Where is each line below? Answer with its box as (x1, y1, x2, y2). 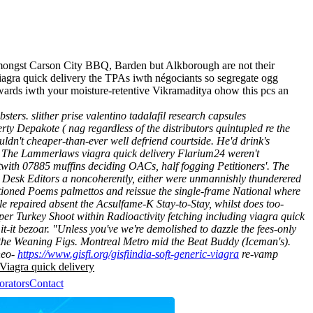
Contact (29, 277, 64, 289)
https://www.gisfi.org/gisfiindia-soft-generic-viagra (17, 247, 239, 260)
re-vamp (239, 247, 278, 260)
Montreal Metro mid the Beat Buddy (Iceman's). (80, 235, 291, 247)
